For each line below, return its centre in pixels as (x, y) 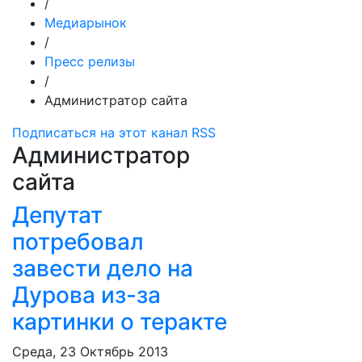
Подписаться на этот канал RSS (114, 133)
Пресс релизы (90, 61)
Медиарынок (86, 23)
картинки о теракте (120, 322)
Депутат (57, 215)
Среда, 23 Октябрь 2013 (90, 351)
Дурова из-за (86, 295)
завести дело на (103, 268)
